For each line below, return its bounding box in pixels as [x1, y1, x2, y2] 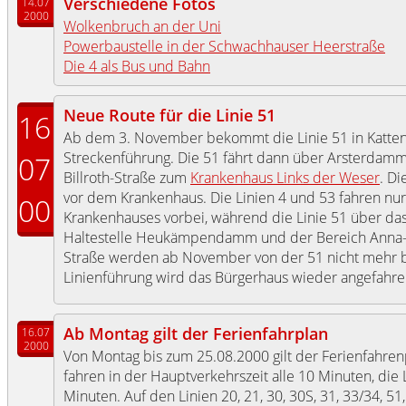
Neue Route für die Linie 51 [63, 104, 275, 126]
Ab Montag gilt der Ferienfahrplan [63, 323, 328, 344]
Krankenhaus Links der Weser [190, 168, 380, 188]
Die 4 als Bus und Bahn [63, 56, 210, 76]
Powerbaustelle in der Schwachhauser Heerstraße [63, 36, 385, 56]
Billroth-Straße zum [63, 168, 190, 188]
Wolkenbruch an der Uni [63, 16, 221, 36]
